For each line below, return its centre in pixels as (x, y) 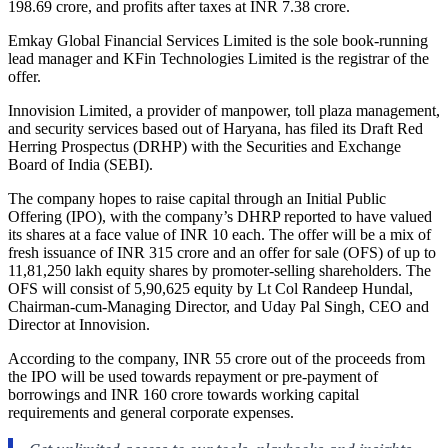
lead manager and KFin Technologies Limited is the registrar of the (218, 58)
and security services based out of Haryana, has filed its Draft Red (215, 128)
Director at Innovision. (79, 324)
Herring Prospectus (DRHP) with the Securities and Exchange (204, 146)
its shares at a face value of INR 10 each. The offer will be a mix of (219, 234)
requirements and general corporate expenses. (151, 412)
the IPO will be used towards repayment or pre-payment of (193, 376)
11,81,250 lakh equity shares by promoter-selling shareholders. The (219, 270)
